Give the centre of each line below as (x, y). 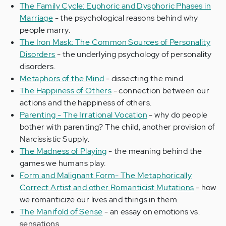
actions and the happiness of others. (86, 103)
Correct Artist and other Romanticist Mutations (107, 187)
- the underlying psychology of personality (133, 54)
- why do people (178, 115)
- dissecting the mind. (145, 78)
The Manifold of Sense (61, 212)
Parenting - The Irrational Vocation (83, 115)
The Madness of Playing (63, 151)
